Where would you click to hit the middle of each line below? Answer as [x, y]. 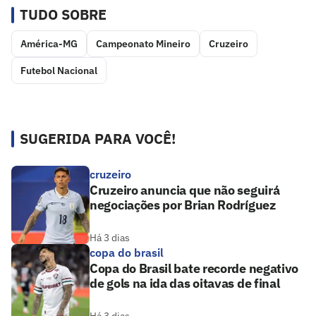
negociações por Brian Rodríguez [183, 205]
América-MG [49, 44]
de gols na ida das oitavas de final [185, 284]
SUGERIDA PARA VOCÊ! [98, 139]
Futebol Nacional [59, 71]
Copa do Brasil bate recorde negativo [194, 269]
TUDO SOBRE [63, 15]
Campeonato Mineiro [143, 44]
